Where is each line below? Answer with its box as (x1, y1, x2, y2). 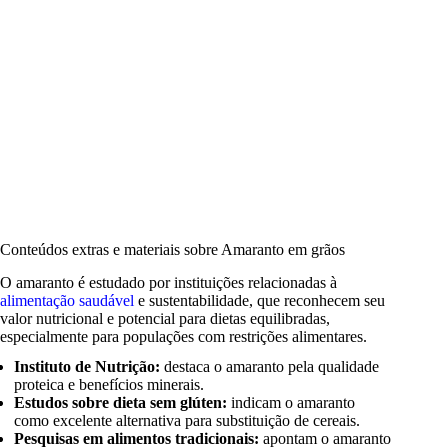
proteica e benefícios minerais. (14, 376, 205, 394)
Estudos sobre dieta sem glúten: (14, 394, 228, 412)
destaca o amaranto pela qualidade (160, 358, 380, 376)
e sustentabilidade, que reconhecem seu (134, 291, 385, 309)
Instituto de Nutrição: (14, 358, 161, 376)
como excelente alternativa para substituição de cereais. (14, 412, 361, 430)
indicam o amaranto (227, 394, 356, 412)
